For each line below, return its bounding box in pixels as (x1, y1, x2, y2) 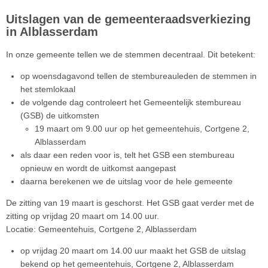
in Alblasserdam (6, 25, 98, 39)
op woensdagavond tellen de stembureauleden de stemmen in (20, 71, 257, 81)
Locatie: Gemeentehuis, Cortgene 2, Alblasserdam (6, 224, 197, 234)
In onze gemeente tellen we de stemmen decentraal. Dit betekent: (6, 50, 255, 60)
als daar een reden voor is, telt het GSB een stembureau (20, 150, 234, 160)
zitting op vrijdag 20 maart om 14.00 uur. (6, 211, 162, 221)
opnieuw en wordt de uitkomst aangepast (20, 163, 176, 173)
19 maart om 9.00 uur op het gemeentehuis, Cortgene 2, (35, 124, 249, 134)
